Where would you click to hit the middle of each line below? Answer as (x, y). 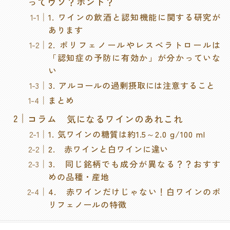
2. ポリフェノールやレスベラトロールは (135, 44)
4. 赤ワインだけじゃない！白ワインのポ (135, 192)
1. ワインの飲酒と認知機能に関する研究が (135, 17)
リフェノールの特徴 (88, 205)
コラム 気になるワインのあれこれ (106, 118)
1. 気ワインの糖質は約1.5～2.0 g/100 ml (127, 134)
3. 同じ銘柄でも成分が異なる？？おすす (135, 164)
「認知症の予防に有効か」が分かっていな (135, 57)
